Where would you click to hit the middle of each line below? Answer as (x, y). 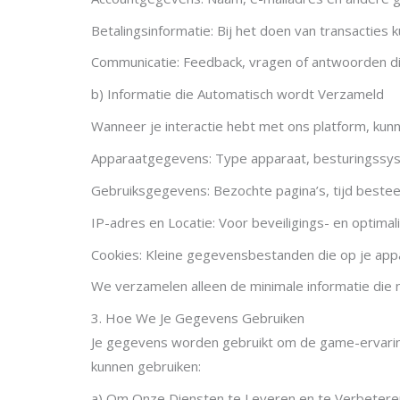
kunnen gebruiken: (146, 367)
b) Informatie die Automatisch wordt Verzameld (237, 94)
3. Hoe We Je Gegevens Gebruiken (198, 318)
